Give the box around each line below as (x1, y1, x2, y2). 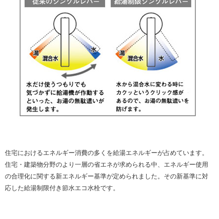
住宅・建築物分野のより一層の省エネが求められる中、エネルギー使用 (5, 161, 208, 169)
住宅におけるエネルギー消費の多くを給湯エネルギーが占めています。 (5, 149, 208, 157)
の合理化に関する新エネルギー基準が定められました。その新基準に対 (5, 173, 208, 180)
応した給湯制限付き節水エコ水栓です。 (5, 184, 119, 192)
